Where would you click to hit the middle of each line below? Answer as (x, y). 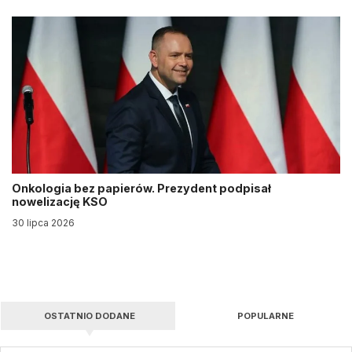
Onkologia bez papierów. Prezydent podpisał (141, 188)
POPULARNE (265, 316)
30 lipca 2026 (43, 223)
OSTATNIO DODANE (89, 316)
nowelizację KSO (61, 202)
